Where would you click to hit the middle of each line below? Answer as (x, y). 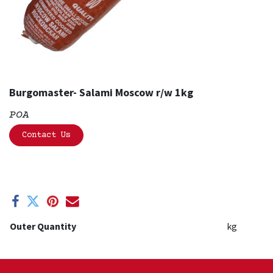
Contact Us (46, 135)
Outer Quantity (43, 226)
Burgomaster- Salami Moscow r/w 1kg (101, 92)
